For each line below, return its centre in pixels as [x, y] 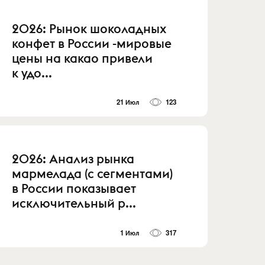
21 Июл [128, 102]
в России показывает [74, 189]
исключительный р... [74, 203]
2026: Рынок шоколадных [89, 28]
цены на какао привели [83, 58]
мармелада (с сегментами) [93, 174]
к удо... [32, 73]
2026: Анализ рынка [73, 159]
